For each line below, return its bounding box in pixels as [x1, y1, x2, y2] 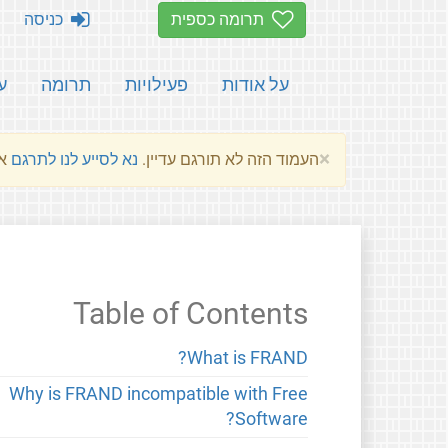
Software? [235, 409, 309, 430]
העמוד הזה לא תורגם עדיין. [138, 150, 319, 169]
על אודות [222, 74, 289, 95]
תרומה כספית [171, 10, 272, 29]
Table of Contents [73, 296, 309, 332]
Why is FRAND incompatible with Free [9, 384, 309, 405]
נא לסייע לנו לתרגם [11, 150, 138, 169]
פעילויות [125, 74, 188, 95]
